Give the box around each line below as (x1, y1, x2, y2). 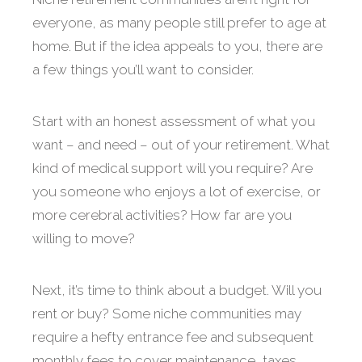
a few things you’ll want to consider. (32, 61, 254, 78)
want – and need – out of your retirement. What (32, 137, 330, 154)
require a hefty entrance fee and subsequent (32, 329, 314, 346)
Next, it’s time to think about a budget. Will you (32, 282, 322, 299)
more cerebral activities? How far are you (32, 207, 292, 224)
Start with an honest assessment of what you (32, 113, 315, 130)
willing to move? (32, 230, 135, 247)
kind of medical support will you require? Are (32, 160, 313, 177)
